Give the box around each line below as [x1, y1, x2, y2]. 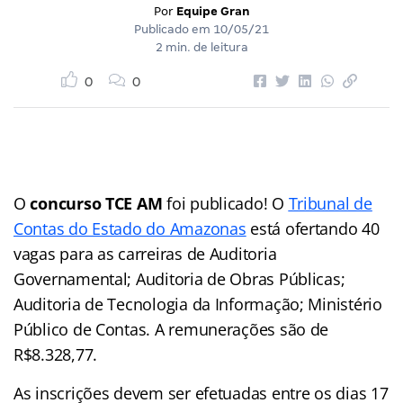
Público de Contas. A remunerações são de [13, 318, 329, 340]
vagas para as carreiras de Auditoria [13, 242, 277, 264]
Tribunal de [288, 192, 372, 214]
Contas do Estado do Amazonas [13, 217, 246, 239]
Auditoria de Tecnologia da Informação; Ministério [13, 292, 382, 315]
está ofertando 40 [246, 217, 380, 239]
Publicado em [134, 22, 213, 36]
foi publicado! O [162, 192, 289, 214]
